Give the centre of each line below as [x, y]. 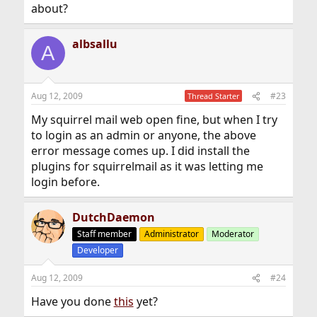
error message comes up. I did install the [140, 151]
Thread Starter [214, 96]
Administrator [171, 234]
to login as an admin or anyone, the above [143, 135]
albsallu [94, 44]
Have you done [72, 301]
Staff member [104, 234]
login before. [65, 182]
